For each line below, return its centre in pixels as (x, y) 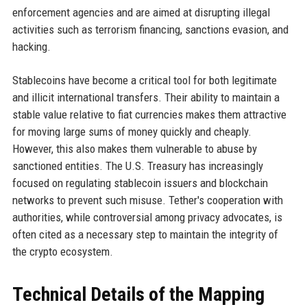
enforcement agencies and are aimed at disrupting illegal (141, 13)
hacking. (31, 47)
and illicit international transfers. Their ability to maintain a (146, 98)
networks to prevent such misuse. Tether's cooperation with (147, 200)
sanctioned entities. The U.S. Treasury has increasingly (137, 166)
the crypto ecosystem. (62, 252)
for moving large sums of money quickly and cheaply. (132, 132)
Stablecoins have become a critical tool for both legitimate (144, 81)
